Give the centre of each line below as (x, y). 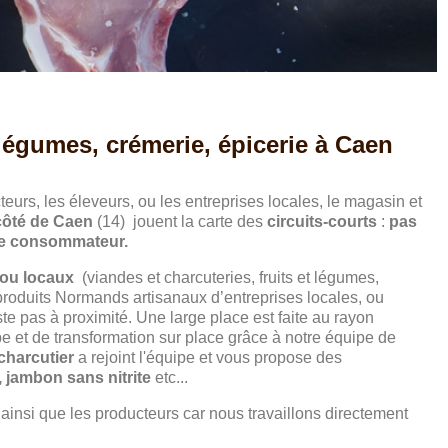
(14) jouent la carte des (180, 221)
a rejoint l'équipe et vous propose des (210, 357)
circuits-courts (320, 221)
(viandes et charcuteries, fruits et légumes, (227, 277)
